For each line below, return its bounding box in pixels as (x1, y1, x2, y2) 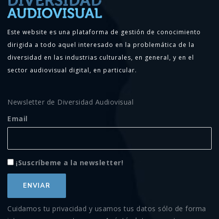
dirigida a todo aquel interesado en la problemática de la (7, 40, 195, 49)
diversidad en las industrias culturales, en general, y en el (7, 53, 194, 62)
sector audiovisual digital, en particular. (7, 66, 137, 74)
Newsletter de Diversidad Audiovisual (7, 97, 133, 107)
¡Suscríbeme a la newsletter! (16, 157, 124, 167)
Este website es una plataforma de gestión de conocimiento (7, 27, 201, 36)
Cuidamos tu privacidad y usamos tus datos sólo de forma (7, 203, 206, 213)
